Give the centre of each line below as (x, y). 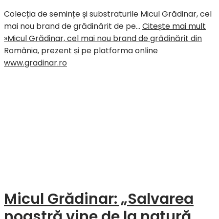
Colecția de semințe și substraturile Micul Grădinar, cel (108, 14)
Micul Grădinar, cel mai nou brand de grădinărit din (105, 38)
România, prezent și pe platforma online (81, 50)
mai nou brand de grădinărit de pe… (73, 26)
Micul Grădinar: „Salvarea (99, 199)
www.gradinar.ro (35, 63)
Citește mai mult (174, 26)
